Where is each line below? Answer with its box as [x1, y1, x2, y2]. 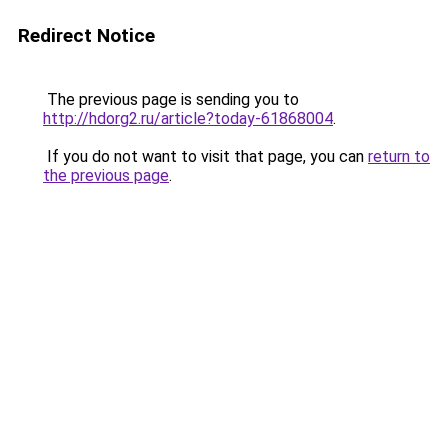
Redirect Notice [18, 24, 155, 47]
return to [368, 147, 430, 166]
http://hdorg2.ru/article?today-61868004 [43, 109, 333, 128]
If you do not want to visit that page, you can [43, 147, 368, 166]
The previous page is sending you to [43, 90, 299, 109]
